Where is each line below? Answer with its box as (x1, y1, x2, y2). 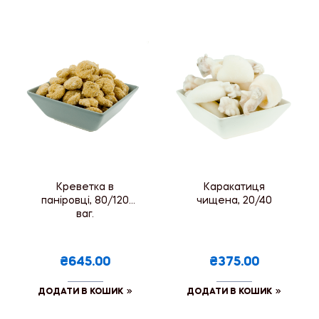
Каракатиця (203, 182, 265, 192)
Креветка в (56, 182, 114, 192)
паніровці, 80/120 (41, 195, 129, 206)
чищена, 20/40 (196, 195, 272, 206)
